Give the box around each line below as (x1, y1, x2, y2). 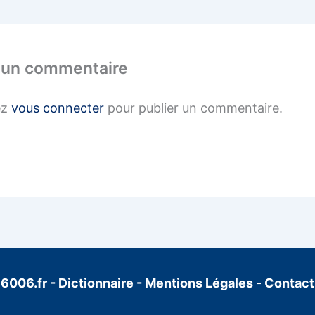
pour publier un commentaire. (104, 100, 283, 115)
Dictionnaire (58, 275, 136, 290)
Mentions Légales (145, 275, 253, 290)
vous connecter (11, 100, 104, 115)
